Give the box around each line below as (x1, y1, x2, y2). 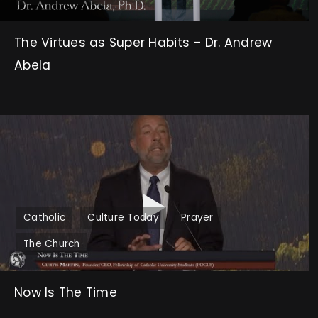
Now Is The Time (14, 283, 117, 301)
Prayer (181, 210, 214, 224)
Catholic (23, 210, 66, 224)
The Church (23, 236, 80, 251)
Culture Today (87, 210, 159, 224)
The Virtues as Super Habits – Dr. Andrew (14, 33, 273, 51)
